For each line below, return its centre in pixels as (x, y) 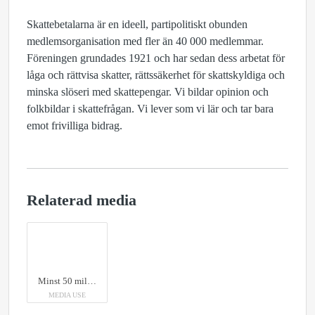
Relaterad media (82, 200)
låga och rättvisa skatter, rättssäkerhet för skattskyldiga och (156, 75)
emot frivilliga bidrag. (75, 126)
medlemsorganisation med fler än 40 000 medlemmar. (145, 41)
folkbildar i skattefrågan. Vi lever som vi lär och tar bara (150, 109)
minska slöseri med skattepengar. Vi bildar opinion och (148, 92)
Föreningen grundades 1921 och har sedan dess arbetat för (156, 58)
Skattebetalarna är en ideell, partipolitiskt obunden (137, 24)
